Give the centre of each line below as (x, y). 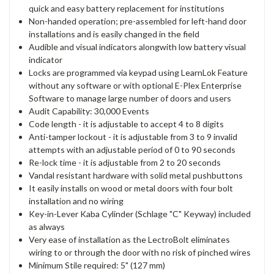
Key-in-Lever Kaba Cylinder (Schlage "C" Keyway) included (140, 214)
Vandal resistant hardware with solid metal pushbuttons (136, 176)
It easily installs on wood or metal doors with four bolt (131, 188)
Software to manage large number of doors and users (130, 98)
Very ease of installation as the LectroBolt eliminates (130, 240)
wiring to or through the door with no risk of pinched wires (140, 253)
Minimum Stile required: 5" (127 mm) (97, 265)
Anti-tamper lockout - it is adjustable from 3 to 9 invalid (133, 137)
